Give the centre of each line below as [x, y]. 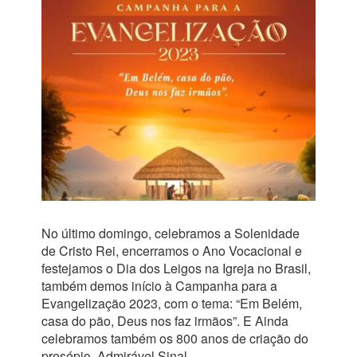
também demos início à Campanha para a [159, 285]
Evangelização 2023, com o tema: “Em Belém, [171, 303]
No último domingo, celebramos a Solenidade [170, 233]
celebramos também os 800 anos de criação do [175, 338]
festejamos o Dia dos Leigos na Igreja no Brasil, [176, 268]
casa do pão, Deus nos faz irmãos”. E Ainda [165, 320]
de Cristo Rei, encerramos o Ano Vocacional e [171, 250]
